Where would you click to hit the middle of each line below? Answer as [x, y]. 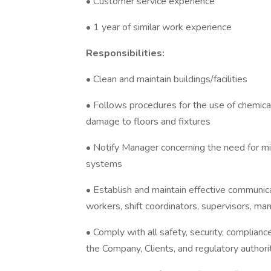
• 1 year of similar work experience [159, 27]
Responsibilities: [125, 53]
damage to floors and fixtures [148, 122]
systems [104, 164]
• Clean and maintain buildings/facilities [167, 79]
